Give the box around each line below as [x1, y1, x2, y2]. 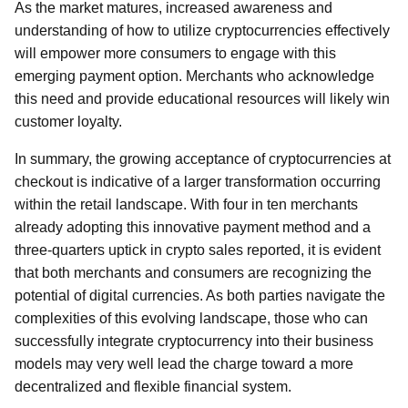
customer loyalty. [15, 114, 122, 129]
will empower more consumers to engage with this [15, 46, 336, 61]
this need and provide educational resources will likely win [15, 91, 390, 107]
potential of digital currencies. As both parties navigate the [15, 288, 385, 303]
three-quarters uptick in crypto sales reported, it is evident [15, 242, 381, 258]
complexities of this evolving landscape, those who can [15, 311, 368, 326]
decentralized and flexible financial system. [15, 379, 291, 394]
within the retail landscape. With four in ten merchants [15, 197, 358, 212]
